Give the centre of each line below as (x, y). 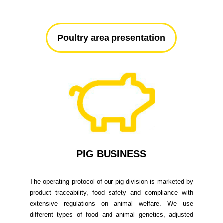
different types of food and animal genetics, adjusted (111, 215)
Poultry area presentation (111, 38)
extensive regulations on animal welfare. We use (111, 204)
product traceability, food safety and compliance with (111, 193)
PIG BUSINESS (111, 154)
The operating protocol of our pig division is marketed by (111, 182)
